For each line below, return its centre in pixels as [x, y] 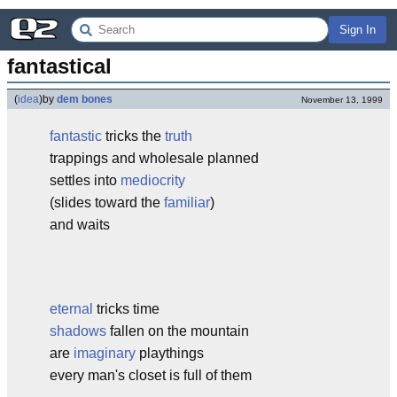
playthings [170, 353]
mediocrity [153, 180]
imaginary [105, 353]
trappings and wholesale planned [154, 158]
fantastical [59, 66]
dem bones [85, 99]
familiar [187, 202]
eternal [71, 309]
